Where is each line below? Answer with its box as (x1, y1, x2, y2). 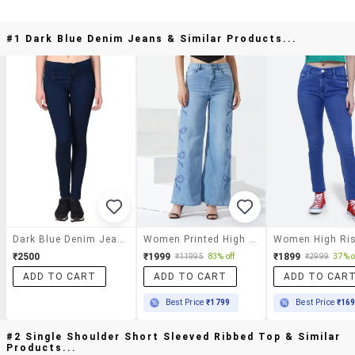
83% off (208, 252, 235, 261)
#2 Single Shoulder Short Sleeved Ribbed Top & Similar (6, 330, 341, 342)
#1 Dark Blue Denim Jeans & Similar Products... (6, 33, 297, 44)
